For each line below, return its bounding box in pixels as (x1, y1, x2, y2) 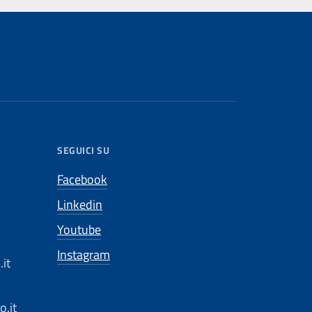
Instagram (57, 245, 110, 264)
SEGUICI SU (57, 143, 110, 157)
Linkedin (57, 195, 102, 214)
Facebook (57, 170, 107, 189)
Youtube (57, 220, 101, 239)
